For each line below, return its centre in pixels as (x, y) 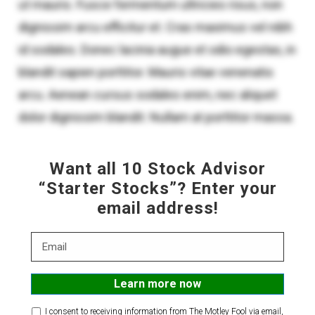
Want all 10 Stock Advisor (157, 169)
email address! (157, 208)
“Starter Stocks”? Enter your (157, 188)
